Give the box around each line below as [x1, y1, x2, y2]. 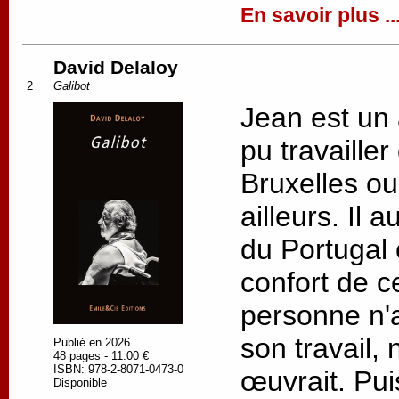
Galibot [53, 78, 90, 93]
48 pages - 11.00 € [53, 348, 149, 362]
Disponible [53, 375, 107, 389]
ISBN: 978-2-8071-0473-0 [53, 362, 183, 376]
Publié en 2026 [53, 335, 130, 349]
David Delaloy [53, 56, 178, 78]
